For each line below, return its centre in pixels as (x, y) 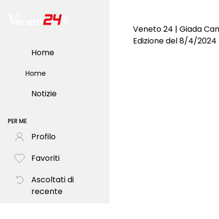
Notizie (44, 94)
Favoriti (45, 158)
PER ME (17, 121)
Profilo (44, 137)
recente (47, 191)
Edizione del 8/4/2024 (175, 41)
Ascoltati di (53, 180)
